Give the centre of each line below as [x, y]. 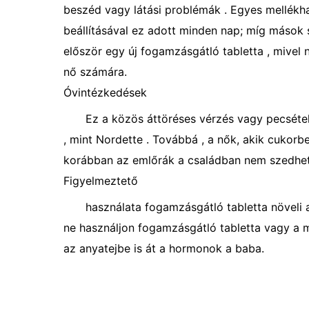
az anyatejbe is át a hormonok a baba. [164, 248]
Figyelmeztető [101, 181]
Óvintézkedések [105, 92]
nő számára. [95, 72]
